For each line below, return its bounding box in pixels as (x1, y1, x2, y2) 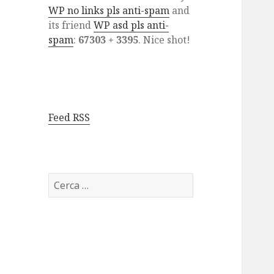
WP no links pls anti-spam (48, 4, 170, 18)
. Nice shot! (138, 33, 191, 47)
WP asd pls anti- (94, 18, 169, 32)
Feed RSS (48, 111, 91, 125)
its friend (48, 18, 94, 32)
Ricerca (48, 173, 83, 187)
